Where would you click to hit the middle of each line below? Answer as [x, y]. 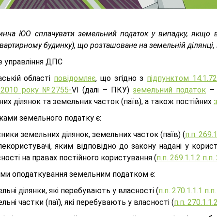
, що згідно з [121, 78]
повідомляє [75, 78]
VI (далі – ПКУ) [102, 90]
